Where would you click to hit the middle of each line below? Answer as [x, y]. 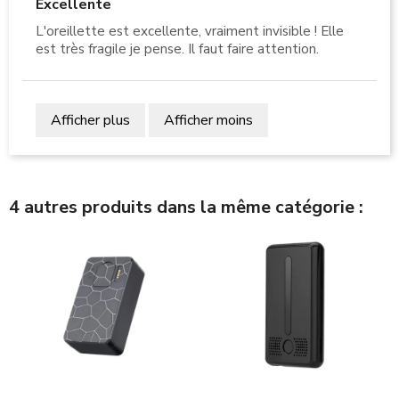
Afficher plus [90, 120]
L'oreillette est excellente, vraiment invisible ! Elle [190, 31]
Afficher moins [208, 120]
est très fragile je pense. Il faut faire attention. [177, 49]
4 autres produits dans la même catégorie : [186, 207]
